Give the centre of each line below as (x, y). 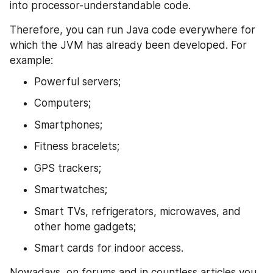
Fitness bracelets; (77, 147)
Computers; (62, 103)
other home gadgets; (85, 226)
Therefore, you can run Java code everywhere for (133, 30)
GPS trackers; (68, 168)
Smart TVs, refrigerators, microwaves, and (137, 211)
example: (31, 60)
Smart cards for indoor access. (109, 248)
